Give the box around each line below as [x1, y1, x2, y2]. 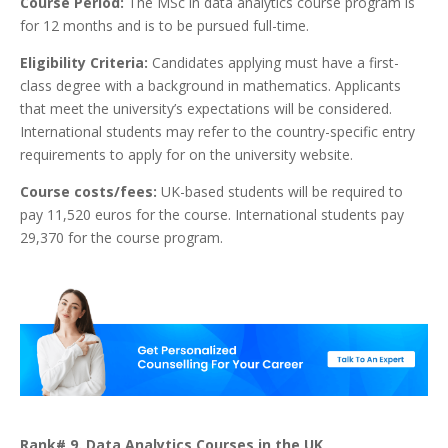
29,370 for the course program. [20, 227, 223, 247]
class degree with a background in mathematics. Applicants [20, 75, 401, 95]
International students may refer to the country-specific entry [20, 121, 415, 141]
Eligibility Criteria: [20, 52, 148, 72]
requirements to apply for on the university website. [20, 144, 353, 164]
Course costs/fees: [20, 181, 157, 201]
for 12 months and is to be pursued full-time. [20, 15, 309, 35]
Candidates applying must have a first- [148, 52, 399, 72]
